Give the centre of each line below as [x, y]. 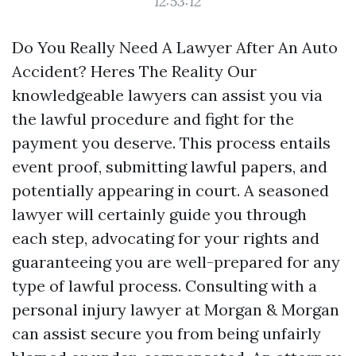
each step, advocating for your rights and [166, 238]
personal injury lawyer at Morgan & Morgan [176, 310]
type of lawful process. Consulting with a [164, 286]
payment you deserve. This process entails [171, 143]
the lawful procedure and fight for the [153, 119]
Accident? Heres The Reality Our [134, 71]
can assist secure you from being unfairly [166, 333]
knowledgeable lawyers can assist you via [167, 95]
